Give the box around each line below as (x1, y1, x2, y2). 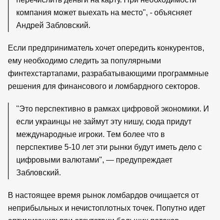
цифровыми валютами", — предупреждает (16, 155, 172, 164)
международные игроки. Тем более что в (16, 130, 165, 138)
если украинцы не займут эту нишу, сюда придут (16, 117, 192, 126)
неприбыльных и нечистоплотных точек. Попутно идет (8, 203, 205, 212)
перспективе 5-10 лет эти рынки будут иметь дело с (16, 142, 202, 151)
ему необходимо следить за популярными (8, 56, 161, 65)
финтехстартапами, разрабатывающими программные (8, 69, 209, 78)
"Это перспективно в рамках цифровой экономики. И (16, 104, 209, 113)
